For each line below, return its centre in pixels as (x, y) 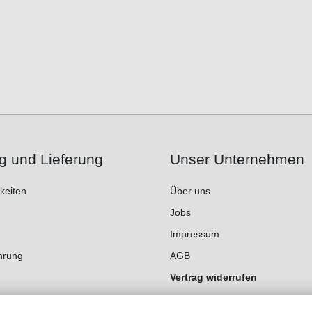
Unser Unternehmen (237, 159)
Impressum (195, 234)
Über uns (190, 191)
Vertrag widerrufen (213, 278)
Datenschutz (197, 299)
